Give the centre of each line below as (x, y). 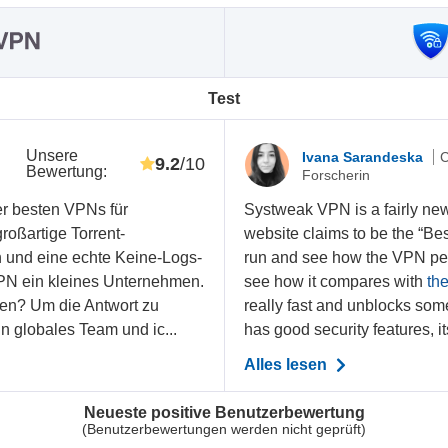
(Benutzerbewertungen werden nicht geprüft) (224, 428)
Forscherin (336, 174)
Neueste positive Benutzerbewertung (224, 412)
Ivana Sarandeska (365, 156)
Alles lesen (288, 365)
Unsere (51, 156)
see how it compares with (336, 282)
